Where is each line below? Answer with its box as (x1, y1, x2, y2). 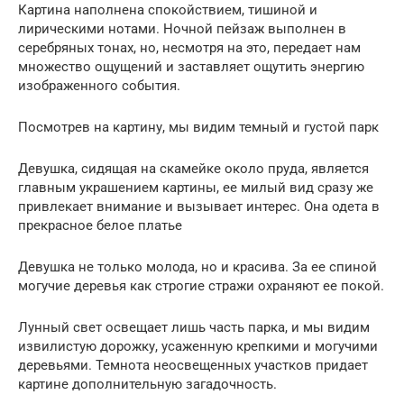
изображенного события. (18, 78, 180, 94)
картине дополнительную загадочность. (18, 376, 277, 392)
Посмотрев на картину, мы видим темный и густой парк (18, 119, 379, 135)
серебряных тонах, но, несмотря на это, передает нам (18, 40, 361, 56)
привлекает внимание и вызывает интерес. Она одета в (18, 198, 380, 215)
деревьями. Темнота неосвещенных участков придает (18, 357, 368, 373)
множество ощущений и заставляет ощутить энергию (18, 59, 364, 75)
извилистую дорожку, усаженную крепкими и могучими (18, 338, 378, 354)
